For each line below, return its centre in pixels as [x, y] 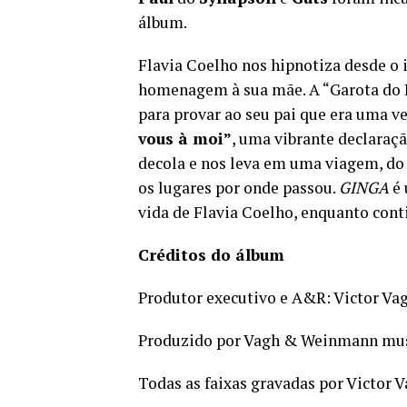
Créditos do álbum [211, 255]
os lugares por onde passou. [238, 188]
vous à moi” [185, 139]
